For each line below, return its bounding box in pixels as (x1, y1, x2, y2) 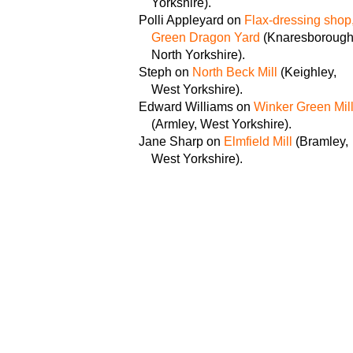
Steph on (139, 65, 192, 79)
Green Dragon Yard (151, 30, 260, 44)
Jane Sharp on (139, 134, 224, 148)
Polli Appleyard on (139, 13, 244, 27)
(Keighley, (277, 65, 336, 79)
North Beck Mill (192, 65, 277, 79)
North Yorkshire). (151, 47, 245, 61)
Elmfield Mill (224, 134, 292, 148)
